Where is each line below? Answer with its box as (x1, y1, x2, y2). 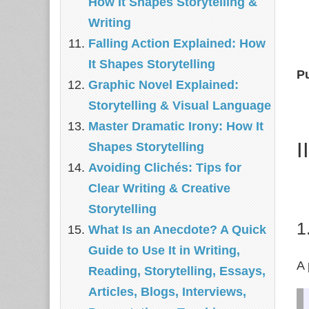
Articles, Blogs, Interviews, (88, 285, 246, 299)
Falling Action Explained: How (88, 37, 266, 50)
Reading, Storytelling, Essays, (88, 264, 266, 278)
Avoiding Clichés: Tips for (88, 161, 241, 175)
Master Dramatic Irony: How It (88, 119, 263, 133)
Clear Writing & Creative (88, 181, 230, 195)
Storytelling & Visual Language (88, 99, 271, 112)
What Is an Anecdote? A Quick (88, 223, 266, 237)
